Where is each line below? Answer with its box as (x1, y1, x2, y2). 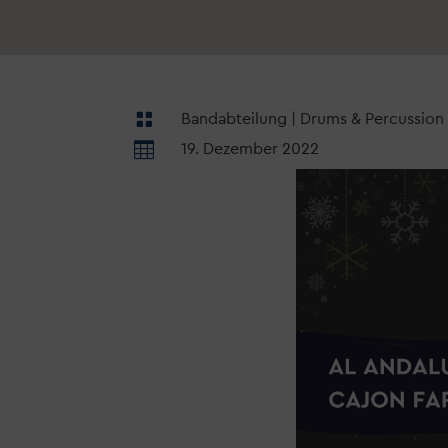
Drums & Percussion (300, 110, 445, 127)
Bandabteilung (181, 110, 288, 127)
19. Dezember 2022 (181, 140, 320, 157)
